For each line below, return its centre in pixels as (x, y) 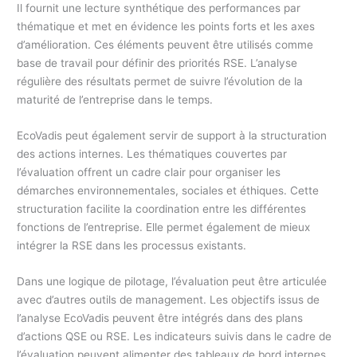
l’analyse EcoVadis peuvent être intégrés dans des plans (160, 318)
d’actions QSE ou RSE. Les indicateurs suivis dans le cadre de (175, 337)
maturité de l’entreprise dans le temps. (115, 100)
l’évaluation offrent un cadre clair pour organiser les (149, 173)
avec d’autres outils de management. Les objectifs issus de (169, 300)
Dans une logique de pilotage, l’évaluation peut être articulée (172, 282)
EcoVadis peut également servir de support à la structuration (172, 136)
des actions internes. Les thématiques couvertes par (152, 154)
